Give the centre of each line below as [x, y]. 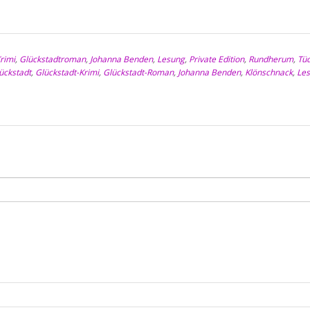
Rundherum [271, 59]
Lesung [171, 59]
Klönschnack [269, 72]
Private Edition [217, 59]
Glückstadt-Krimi [67, 72]
